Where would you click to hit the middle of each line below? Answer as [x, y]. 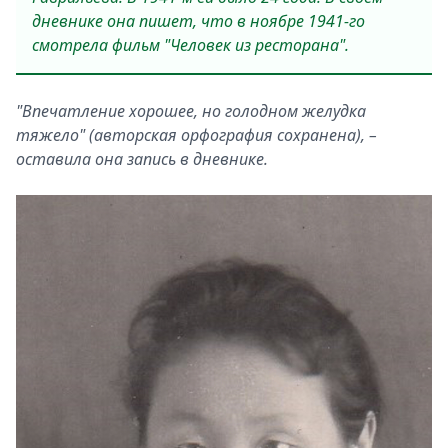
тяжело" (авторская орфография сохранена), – [196, 135]
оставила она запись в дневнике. [142, 159]
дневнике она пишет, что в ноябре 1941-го [198, 21]
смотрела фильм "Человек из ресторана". [190, 45]
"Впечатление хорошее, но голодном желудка [191, 111]
